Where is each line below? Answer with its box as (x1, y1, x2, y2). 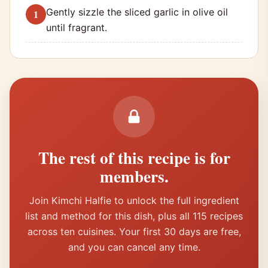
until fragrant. (46, 21, 107, 33)
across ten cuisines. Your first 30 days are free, (27, 225, 241, 237)
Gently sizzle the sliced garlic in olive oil (46, 5, 228, 18)
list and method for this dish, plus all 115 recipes (25, 209, 243, 222)
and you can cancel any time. (68, 240, 200, 253)
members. (99, 164, 169, 188)
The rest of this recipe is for (38, 145, 230, 169)
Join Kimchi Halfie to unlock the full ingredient (29, 194, 239, 206)
